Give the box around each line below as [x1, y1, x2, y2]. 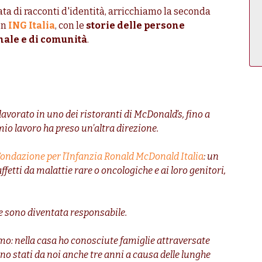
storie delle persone [86, 20, 185, 32]
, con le [55, 20, 86, 32]
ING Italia [8, 20, 55, 32]
